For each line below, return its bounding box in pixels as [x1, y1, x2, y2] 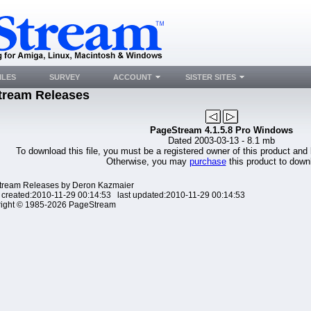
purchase [189, 156, 226, 167]
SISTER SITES [185, 73, 236, 81]
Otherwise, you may [106, 156, 190, 167]
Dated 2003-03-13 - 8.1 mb [168, 135, 275, 146]
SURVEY [49, 73, 80, 81]
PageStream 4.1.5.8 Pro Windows [150, 125, 293, 135]
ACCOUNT [113, 73, 152, 81]
